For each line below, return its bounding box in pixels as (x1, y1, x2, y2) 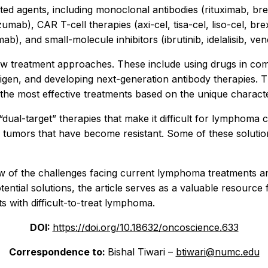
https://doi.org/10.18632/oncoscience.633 (52, 221, 239, 234)
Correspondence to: (8, 246, 108, 258)
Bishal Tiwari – (107, 246, 176, 258)
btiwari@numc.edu (175, 246, 260, 258)
